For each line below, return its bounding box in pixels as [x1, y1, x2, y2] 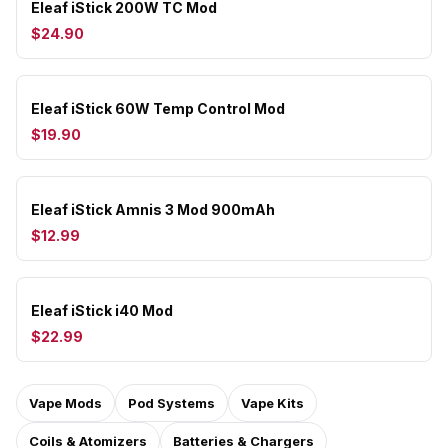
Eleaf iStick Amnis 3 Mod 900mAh [31, 201, 275, 218]
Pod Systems [128, 395, 215, 411]
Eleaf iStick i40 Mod [31, 302, 173, 319]
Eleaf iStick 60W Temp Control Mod [31, 100, 285, 117]
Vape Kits [241, 395, 304, 411]
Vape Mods [29, 395, 102, 411]
